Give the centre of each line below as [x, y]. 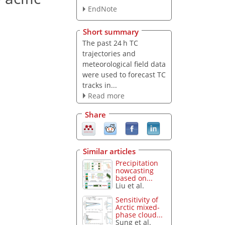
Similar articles [109, 151]
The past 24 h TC [110, 43]
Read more [106, 95]
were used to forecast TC [124, 74]
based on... [134, 178]
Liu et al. [130, 185]
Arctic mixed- [138, 207]
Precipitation [137, 163]
